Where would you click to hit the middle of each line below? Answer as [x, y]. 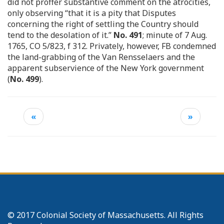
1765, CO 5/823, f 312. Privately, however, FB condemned [112, 46]
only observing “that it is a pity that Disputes [92, 13]
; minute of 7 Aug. [175, 35]
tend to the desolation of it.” [60, 35]
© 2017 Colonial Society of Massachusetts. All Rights [105, 215]
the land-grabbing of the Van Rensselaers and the [101, 57]
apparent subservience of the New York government [106, 68]
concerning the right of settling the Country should [103, 24]
